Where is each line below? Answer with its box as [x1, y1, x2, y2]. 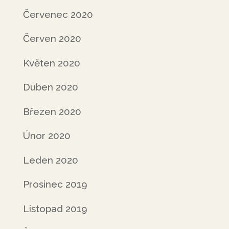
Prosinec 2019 [22, 178, 87, 190]
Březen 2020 [22, 105, 81, 117]
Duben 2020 [22, 81, 78, 93]
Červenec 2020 [22, 8, 93, 20]
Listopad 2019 [22, 202, 87, 214]
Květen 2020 [22, 57, 80, 68]
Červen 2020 [22, 33, 81, 44]
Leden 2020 [22, 154, 78, 166]
